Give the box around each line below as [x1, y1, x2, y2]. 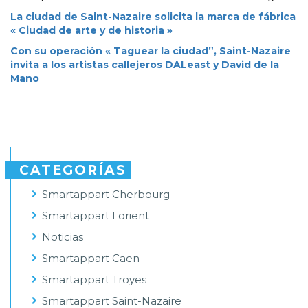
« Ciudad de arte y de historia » [10, 24, 173, 37]
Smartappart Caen [42, 252, 140, 265]
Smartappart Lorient [42, 209, 149, 223]
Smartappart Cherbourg [42, 188, 170, 201]
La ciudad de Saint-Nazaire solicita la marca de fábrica [10, 10, 296, 23]
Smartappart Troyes [42, 273, 146, 287]
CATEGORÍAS [19, 162, 126, 179]
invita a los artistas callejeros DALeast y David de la [10, 58, 279, 71]
